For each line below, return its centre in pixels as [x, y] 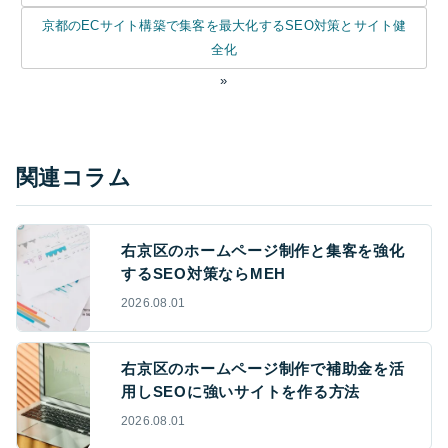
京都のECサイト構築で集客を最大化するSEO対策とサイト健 [224, 25]
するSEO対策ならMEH [203, 273]
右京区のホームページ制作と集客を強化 [263, 250]
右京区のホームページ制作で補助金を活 [263, 368]
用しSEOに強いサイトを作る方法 [240, 391]
